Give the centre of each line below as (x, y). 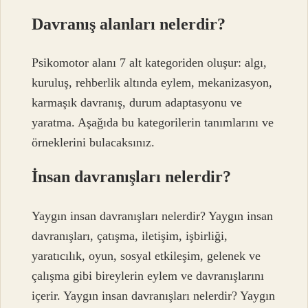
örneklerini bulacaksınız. (93, 143)
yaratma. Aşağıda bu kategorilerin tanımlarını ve (153, 123)
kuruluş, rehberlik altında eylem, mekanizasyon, (152, 83)
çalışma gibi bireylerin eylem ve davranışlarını (148, 275)
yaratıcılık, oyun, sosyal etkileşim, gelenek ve (146, 255)
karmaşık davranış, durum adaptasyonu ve (137, 103)
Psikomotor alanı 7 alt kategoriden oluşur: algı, (150, 63)
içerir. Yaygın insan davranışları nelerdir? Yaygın (154, 295)
